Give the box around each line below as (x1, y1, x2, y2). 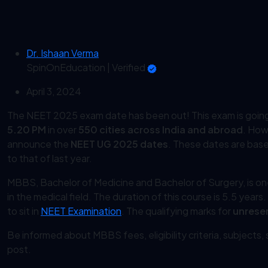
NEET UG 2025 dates (71, 138, 168, 151)
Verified (112, 61, 145, 74)
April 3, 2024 (26, 85, 81, 98)
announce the (7, 138, 71, 151)
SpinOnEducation (26, 61, 105, 74)
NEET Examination (41, 205, 121, 218)
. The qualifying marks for (121, 205, 233, 218)
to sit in (7, 205, 41, 218)
